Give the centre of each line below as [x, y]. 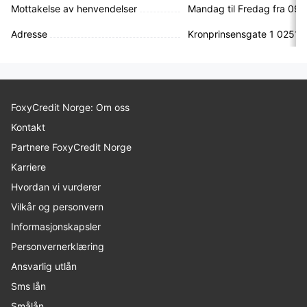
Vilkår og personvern [57, 206]
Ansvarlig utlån [44, 266]
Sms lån [28, 286]
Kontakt [28, 127]
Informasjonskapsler [56, 226]
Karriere [28, 167]
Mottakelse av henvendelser [74, 8]
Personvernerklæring [58, 246]
